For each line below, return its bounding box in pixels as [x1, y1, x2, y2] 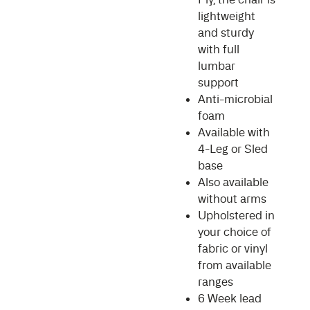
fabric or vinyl [197, 241, 268, 255]
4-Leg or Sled [197, 142, 268, 156]
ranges [197, 275, 233, 289]
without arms [197, 192, 266, 206]
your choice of [197, 225, 271, 239]
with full [197, 42, 239, 56]
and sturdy [197, 26, 254, 39]
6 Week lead [197, 291, 262, 305]
